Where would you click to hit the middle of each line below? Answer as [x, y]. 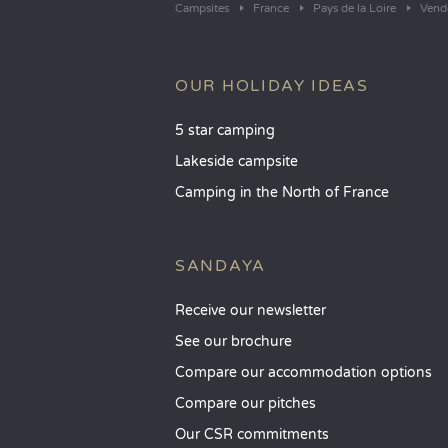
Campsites [202, 8]
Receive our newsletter [250, 310]
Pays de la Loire [354, 8]
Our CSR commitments [252, 434]
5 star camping [225, 130]
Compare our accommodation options [303, 372]
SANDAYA [220, 266]
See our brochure [233, 341]
